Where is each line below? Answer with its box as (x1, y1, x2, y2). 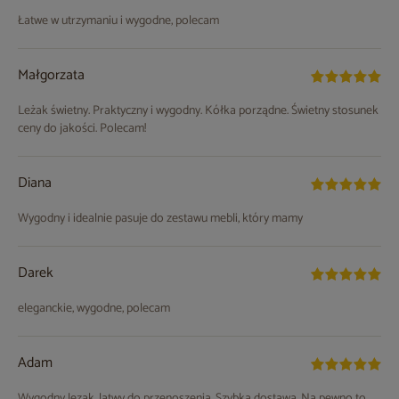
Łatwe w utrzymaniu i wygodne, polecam (18, 11, 219, 32)
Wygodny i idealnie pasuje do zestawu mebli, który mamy (18, 208, 303, 230)
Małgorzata (18, 63, 85, 88)
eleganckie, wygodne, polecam (18, 298, 170, 320)
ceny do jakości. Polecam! (18, 118, 146, 140)
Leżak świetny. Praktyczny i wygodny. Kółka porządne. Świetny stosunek (18, 101, 379, 122)
